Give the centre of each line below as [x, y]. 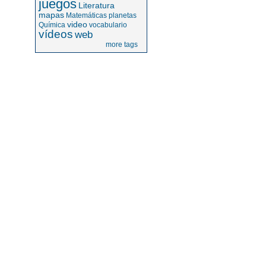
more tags [121, 45]
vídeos [56, 34]
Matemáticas [87, 16]
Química [52, 25]
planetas [123, 16]
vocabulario [108, 25]
